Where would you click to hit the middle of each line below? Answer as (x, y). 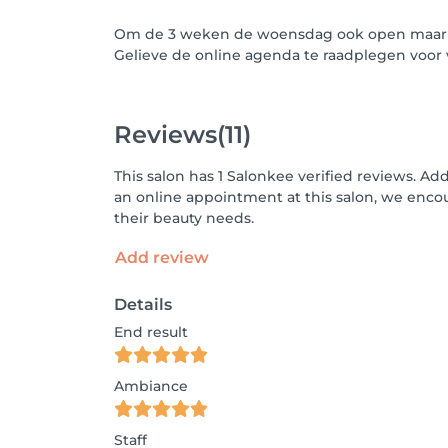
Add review (162, 257)
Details (143, 304)
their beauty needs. (184, 217)
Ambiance (151, 385)
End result (151, 331)
